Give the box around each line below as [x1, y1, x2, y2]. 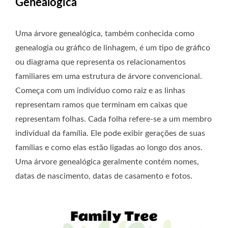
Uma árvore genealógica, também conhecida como [15, 30, 194, 38]
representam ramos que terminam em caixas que [15, 101, 187, 109]
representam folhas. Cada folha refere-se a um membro [15, 115, 212, 124]
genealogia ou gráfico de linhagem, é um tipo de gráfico [15, 44, 210, 52]
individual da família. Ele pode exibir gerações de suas [15, 129, 205, 138]
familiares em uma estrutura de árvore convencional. [15, 72, 202, 81]
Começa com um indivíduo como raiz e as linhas [15, 87, 185, 95]
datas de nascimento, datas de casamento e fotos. [15, 172, 192, 181]
